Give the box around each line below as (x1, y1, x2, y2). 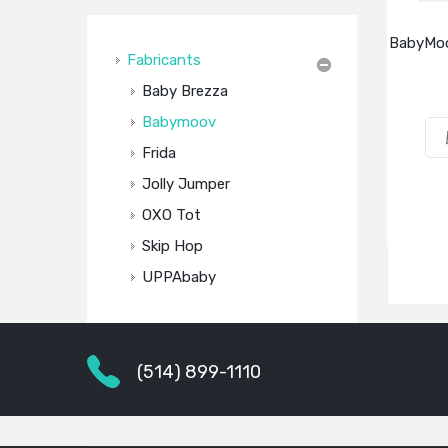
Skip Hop (142, 237, 203, 255)
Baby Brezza (142, 82, 228, 100)
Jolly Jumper (142, 175, 230, 193)
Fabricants (127, 51, 201, 69)
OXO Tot (142, 206, 201, 224)
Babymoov (142, 113, 216, 131)
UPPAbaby (142, 268, 216, 286)
